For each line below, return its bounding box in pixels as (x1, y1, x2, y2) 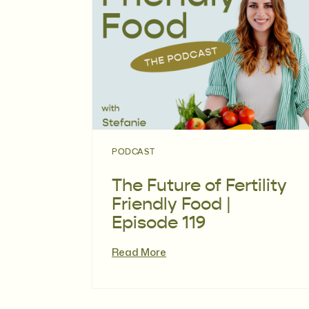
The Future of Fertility (112, 178, 287, 195)
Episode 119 (112, 215, 206, 232)
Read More (112, 245, 166, 259)
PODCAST (112, 148, 155, 157)
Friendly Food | (112, 197, 231, 214)
